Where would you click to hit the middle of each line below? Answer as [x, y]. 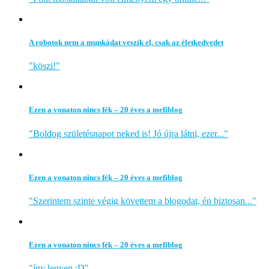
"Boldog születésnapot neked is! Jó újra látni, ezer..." [128, 133]
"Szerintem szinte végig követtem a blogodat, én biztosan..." [143, 201]
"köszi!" [44, 66]
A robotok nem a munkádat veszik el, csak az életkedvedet [126, 43]
